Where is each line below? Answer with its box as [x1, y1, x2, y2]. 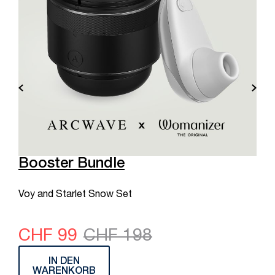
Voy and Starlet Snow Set [18, 190, 132, 201]
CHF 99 [18, 228, 77, 246]
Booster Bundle [18, 157, 125, 172]
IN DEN [48, 257, 80, 268]
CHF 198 [83, 228, 152, 246]
